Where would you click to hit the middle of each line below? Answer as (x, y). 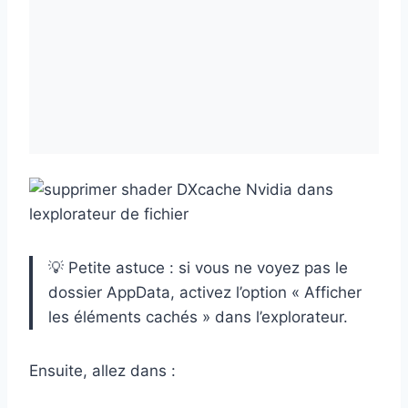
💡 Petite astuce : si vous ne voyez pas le (198, 267)
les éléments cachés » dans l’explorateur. (198, 316)
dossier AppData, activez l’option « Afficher (205, 292)
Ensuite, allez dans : (102, 370)
